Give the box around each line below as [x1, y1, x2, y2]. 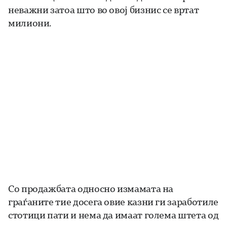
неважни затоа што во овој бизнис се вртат [8, 4, 199, 16]
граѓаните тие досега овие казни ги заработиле [8, 196, 218, 208]
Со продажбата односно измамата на [8, 182, 174, 195]
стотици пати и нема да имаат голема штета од [8, 209, 219, 221]
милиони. [8, 17, 52, 29]
